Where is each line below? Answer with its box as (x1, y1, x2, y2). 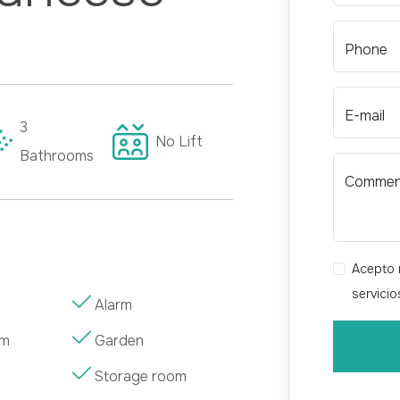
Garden (94, 330, 144, 350)
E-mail (345, 105, 386, 125)
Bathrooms (20, 146, 95, 165)
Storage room (94, 366, 187, 386)
